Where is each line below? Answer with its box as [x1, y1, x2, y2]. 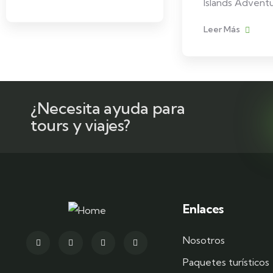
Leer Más [204, 24, 242, 35]
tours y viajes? [30, 115, 131, 135]
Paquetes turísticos [183, 256, 269, 268]
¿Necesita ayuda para [30, 98, 186, 118]
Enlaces [183, 201, 224, 216]
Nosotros [183, 234, 225, 246]
